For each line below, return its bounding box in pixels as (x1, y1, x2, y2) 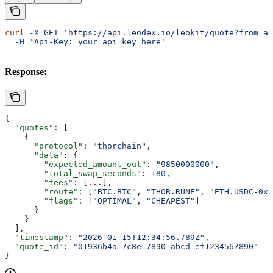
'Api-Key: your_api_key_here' (24, 37, 166, 46)
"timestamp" (5, 232, 68, 242)
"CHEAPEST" (146, 196, 195, 205)
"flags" (5, 196, 78, 205)
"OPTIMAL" (93, 196, 136, 205)
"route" (5, 186, 78, 196)
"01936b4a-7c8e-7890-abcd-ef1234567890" (73, 241, 258, 251)
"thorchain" (93, 141, 146, 151)
